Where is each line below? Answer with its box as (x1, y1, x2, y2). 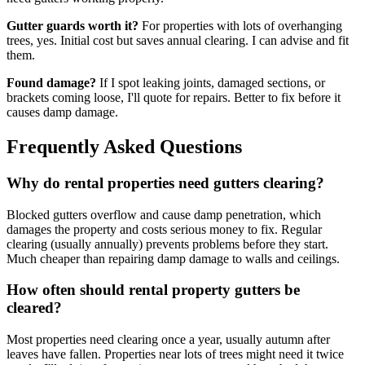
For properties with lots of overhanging (139, 19, 342, 33)
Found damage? (7, 76, 96, 90)
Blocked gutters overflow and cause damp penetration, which (7, 207, 321, 222)
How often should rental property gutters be (7, 281, 300, 299)
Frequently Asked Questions (7, 135, 242, 157)
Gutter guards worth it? (7, 19, 139, 33)
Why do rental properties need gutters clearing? (7, 174, 324, 191)
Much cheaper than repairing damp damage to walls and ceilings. (7, 251, 340, 266)
